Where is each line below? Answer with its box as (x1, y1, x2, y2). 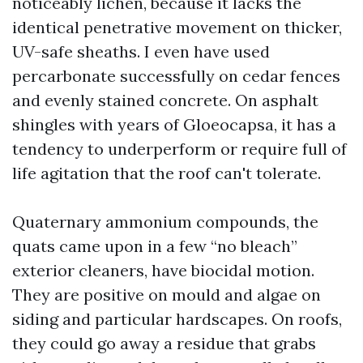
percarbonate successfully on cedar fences (12, 66, 340, 86)
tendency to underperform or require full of (12, 139, 347, 159)
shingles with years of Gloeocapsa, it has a (12, 114, 336, 135)
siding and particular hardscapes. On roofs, (12, 309, 342, 329)
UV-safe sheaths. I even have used (12, 41, 270, 62)
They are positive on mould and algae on (12, 284, 321, 305)
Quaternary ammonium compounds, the (12, 211, 318, 232)
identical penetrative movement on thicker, (12, 17, 342, 37)
